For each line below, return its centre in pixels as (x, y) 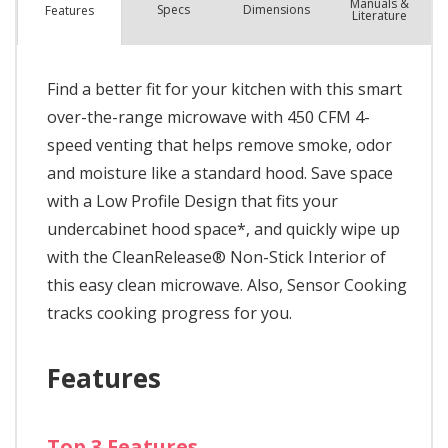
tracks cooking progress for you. (169, 313)
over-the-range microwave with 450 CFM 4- (208, 117)
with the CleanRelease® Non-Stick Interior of (216, 257)
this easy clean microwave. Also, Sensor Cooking (227, 285)
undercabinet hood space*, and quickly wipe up (223, 229)
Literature (379, 16)
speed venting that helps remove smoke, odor (219, 145)
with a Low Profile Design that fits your (192, 201)
